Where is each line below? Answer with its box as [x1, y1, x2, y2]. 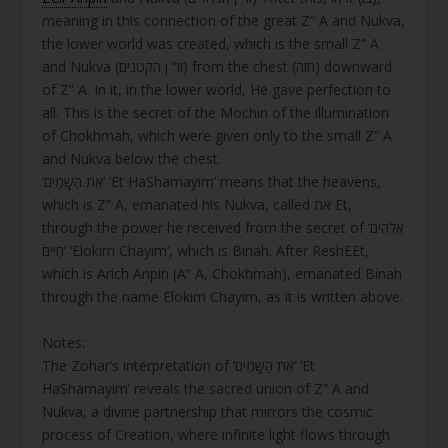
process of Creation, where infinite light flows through [42, 424, 391, 444]
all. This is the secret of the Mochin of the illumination [42, 103, 390, 123]
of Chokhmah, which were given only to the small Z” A [42, 126, 393, 146]
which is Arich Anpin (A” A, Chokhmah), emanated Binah [42, 264, 403, 284]
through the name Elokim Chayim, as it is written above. [42, 287, 404, 307]
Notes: [42, 332, 86, 352]
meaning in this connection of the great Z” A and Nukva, [42, 11, 406, 31]
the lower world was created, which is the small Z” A [42, 34, 380, 54]
